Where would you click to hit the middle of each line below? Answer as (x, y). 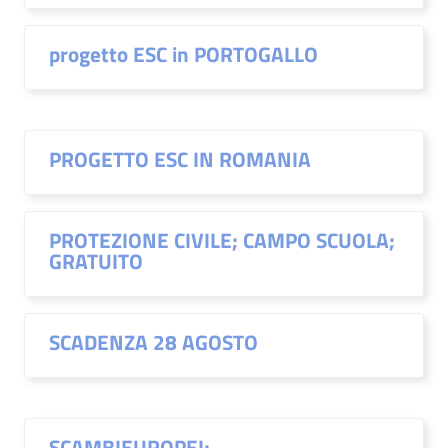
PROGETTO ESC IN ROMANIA (180, 159)
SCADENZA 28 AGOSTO (153, 342)
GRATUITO (96, 261)
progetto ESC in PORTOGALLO (183, 54)
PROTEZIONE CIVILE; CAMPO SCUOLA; (222, 240)
